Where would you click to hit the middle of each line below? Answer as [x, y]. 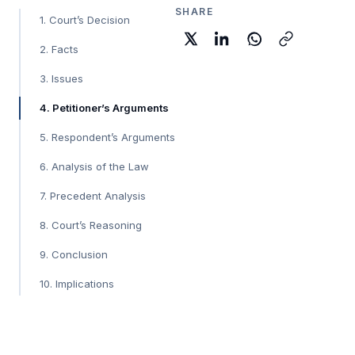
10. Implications [77, 283]
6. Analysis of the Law [94, 166]
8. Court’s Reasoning [91, 225]
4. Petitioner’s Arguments [104, 107]
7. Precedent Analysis [93, 195]
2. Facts [59, 49]
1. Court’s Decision [85, 19]
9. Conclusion [74, 254]
